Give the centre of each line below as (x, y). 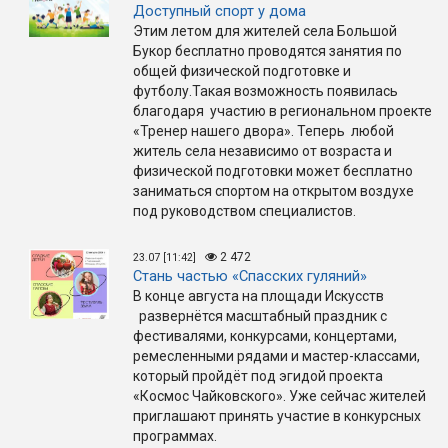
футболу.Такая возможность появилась (265, 90)
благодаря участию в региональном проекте (282, 110)
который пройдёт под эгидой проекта (258, 375)
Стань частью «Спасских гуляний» (250, 275)
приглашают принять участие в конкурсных (277, 415)
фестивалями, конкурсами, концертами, (265, 335)
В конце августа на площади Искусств (258, 295)
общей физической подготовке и (242, 70)
